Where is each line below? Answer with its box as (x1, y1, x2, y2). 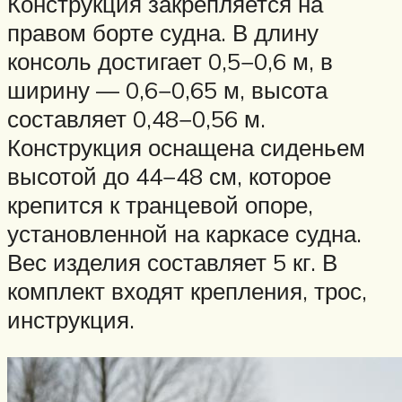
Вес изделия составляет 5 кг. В (7, 248, 337, 277)
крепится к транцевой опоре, (7, 190, 313, 220)
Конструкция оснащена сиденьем (7, 133, 365, 162)
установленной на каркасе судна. (7, 219, 362, 249)
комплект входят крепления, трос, (7, 276, 367, 306)
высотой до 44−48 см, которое (7, 162, 331, 191)
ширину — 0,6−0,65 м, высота (7, 75, 328, 105)
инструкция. (7, 305, 135, 335)
